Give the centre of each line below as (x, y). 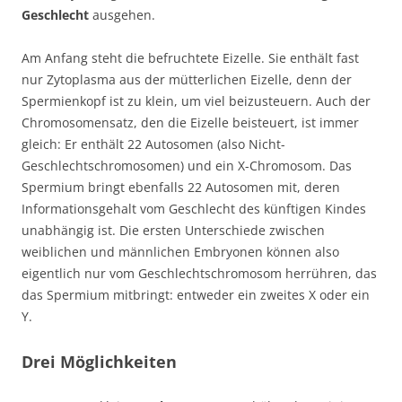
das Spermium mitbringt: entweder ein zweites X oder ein (196, 294)
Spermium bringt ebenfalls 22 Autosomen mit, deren (181, 187)
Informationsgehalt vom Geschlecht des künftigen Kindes (194, 208)
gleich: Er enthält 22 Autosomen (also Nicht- (153, 144)
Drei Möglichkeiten (99, 361)
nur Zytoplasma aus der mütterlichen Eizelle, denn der (187, 79)
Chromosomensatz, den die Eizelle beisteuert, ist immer (190, 122)
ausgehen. (122, 14)
